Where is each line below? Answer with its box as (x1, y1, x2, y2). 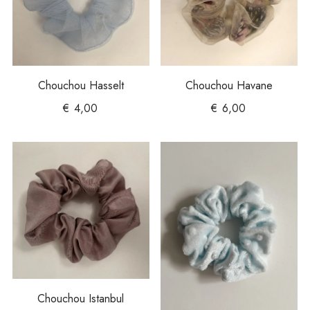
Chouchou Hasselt (37, 77, 124, 94)
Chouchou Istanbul (37, 291, 125, 307)
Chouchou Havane (185, 77, 273, 94)
